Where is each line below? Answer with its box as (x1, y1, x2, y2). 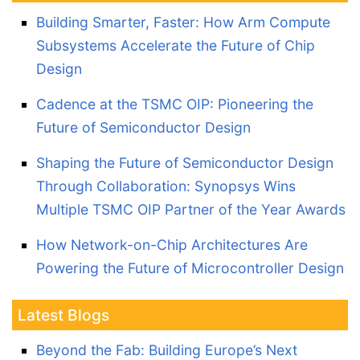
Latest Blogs (18, 305, 109, 325)
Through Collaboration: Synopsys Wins (36, 178, 296, 194)
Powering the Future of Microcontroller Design (36, 260, 344, 276)
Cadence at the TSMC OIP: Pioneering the (36, 96, 313, 112)
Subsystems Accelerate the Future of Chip (36, 37, 315, 54)
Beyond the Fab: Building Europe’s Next (36, 342, 297, 358)
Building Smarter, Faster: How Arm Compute (36, 14, 330, 31)
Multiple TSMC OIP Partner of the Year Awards (36, 201, 346, 218)
